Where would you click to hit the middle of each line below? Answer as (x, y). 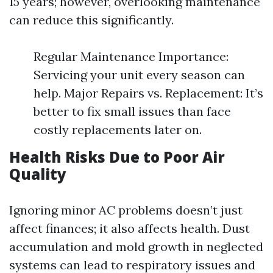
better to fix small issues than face (132, 111)
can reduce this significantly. (91, 19)
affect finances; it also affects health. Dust (129, 228)
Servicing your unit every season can (139, 74)
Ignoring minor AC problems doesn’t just (126, 210)
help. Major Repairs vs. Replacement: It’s (148, 93)
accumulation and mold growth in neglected (136, 246)
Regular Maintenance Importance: (131, 56)
